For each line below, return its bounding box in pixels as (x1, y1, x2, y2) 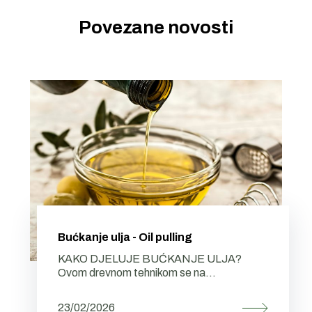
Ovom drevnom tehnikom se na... (57, 267, 216, 279)
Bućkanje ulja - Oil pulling (57, 231, 192, 244)
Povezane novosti (79, 17, 233, 38)
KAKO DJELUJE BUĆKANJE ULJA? (57, 253, 242, 265)
